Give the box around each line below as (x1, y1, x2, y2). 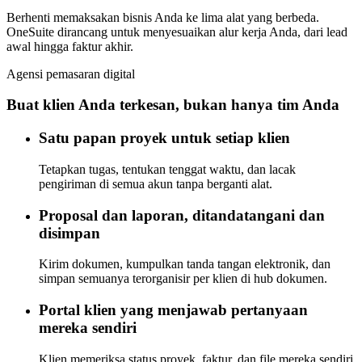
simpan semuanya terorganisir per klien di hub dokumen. (39, 271, 327, 286)
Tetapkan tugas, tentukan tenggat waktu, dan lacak (39, 162, 296, 176)
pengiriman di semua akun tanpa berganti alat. (39, 176, 272, 191)
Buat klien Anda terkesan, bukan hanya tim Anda (6, 96, 339, 114)
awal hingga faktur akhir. (6, 39, 133, 53)
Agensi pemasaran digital (6, 66, 135, 81)
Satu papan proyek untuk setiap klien (39, 129, 290, 147)
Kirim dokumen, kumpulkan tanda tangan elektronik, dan (39, 257, 330, 271)
